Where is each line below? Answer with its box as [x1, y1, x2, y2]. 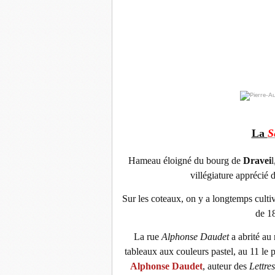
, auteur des [202, 260, 249, 271]
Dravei [241, 155, 271, 166]
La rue [133, 231, 161, 242]
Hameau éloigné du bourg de [128, 155, 241, 166]
